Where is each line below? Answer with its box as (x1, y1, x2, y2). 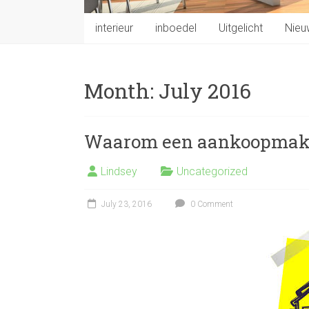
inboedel (155, 21, 197, 34)
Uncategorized (177, 164, 248, 178)
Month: (84, 77, 159, 104)
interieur (95, 21, 133, 34)
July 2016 (159, 77, 251, 104)
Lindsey (101, 164, 137, 178)
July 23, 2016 (101, 199, 152, 209)
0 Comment (188, 199, 233, 209)
